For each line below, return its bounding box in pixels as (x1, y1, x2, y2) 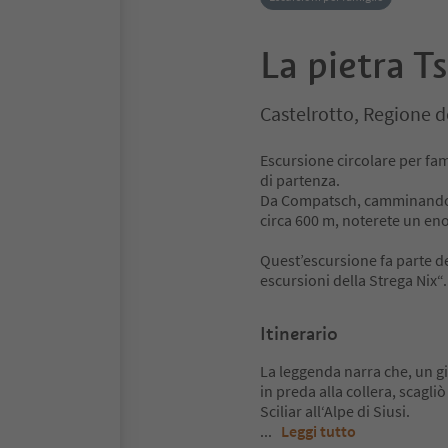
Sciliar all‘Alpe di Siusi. (260, 401, 413, 421)
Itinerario (260, 322, 338, 345)
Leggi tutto (281, 421, 356, 441)
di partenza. (260, 170, 340, 190)
